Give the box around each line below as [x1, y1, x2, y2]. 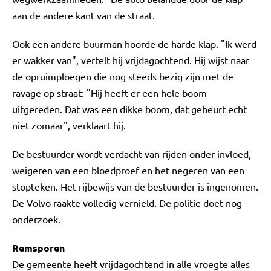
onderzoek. [12, 213, 60, 225]
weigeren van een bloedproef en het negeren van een [12, 164, 244, 176]
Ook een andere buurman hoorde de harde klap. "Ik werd [12, 38, 256, 50]
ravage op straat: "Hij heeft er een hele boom [12, 87, 207, 99]
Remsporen [12, 241, 65, 254]
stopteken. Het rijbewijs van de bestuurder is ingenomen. [12, 180, 258, 192]
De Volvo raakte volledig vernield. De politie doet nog [12, 197, 242, 209]
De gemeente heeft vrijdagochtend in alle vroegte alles [12, 258, 250, 270]
